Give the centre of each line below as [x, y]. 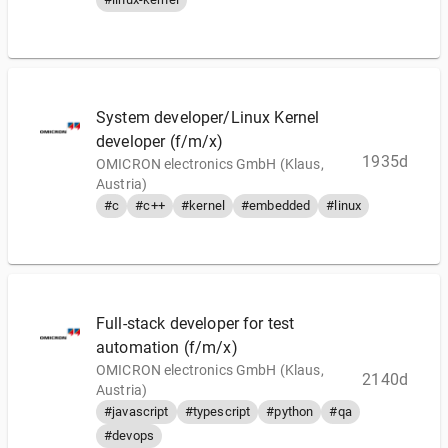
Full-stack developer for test [195, 323]
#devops [129, 435]
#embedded [275, 205]
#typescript [217, 411]
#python [290, 411]
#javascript [136, 411]
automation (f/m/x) [167, 347]
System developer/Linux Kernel [208, 117]
